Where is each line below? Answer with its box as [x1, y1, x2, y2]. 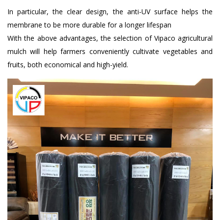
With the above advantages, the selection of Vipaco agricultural [7, 33, 213, 43]
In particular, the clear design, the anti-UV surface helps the [7, 6, 213, 16]
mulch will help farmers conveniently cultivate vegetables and [7, 46, 213, 56]
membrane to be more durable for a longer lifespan [7, 20, 171, 29]
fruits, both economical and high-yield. [7, 59, 128, 69]
